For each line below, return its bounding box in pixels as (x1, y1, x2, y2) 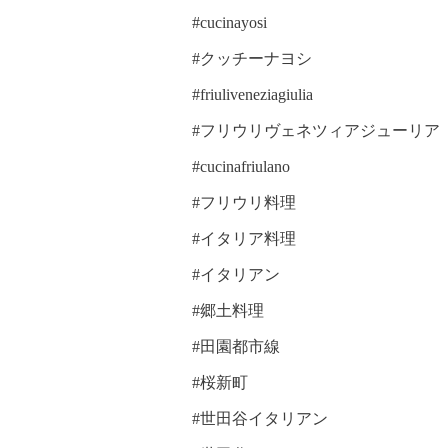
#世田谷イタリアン (192, 410, 328, 428)
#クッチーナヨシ (192, 50, 312, 68)
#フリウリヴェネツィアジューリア (192, 122, 440, 140)
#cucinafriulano (192, 158, 290, 176)
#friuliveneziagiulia (192, 86, 313, 104)
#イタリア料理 (192, 230, 296, 248)
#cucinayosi (192, 14, 267, 32)
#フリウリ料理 (192, 194, 296, 212)
